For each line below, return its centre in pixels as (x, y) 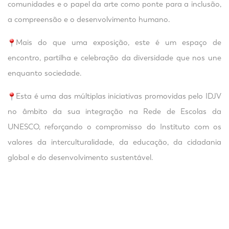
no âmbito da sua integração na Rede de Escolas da (114, 111)
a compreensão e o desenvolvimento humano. (89, 19)
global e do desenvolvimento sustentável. (81, 157)
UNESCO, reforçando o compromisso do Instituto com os (114, 127)
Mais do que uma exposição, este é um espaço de (119, 42)
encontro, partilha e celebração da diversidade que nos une (114, 58)
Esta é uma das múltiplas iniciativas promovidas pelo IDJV (119, 96)
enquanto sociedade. (45, 73)
